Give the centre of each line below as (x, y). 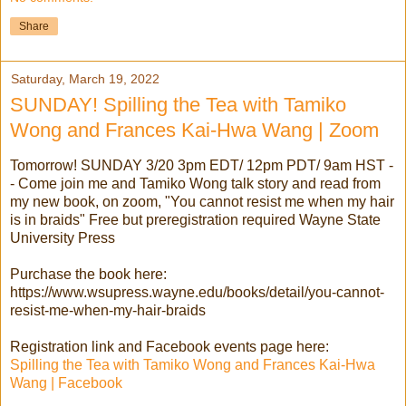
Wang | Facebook (66, 382)
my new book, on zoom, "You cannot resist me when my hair (202, 201)
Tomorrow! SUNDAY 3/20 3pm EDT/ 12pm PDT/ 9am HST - (202, 165)
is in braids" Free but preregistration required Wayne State (195, 219)
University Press (63, 237)
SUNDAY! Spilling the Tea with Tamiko (178, 105)
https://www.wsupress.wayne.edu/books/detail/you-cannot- (197, 292)
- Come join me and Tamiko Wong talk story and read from (195, 183)
